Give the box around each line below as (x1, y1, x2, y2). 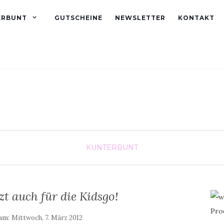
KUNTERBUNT (86, 143, 138, 152)
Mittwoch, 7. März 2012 (11, 213, 83, 222)
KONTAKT (178, 14, 214, 21)
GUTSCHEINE (54, 14, 102, 21)
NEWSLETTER (115, 14, 165, 21)
